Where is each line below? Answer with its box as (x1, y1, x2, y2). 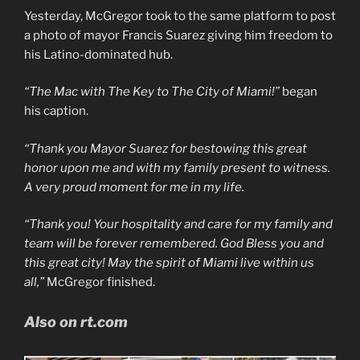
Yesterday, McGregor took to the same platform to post (24, 8, 336, 23)
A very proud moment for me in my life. (24, 179, 244, 194)
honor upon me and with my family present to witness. (24, 160, 330, 175)
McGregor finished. (44, 275, 157, 290)
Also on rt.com (24, 313, 128, 330)
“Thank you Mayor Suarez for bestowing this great (24, 141, 307, 156)
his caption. (24, 104, 88, 119)
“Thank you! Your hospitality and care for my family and (24, 217, 333, 232)
